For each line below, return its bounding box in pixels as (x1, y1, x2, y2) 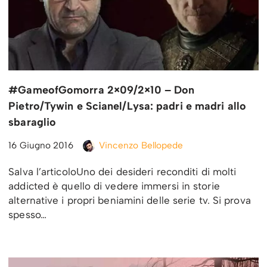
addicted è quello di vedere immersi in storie (8, 180, 220, 193)
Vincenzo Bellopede (98, 139, 184, 151)
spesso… (8, 209, 50, 221)
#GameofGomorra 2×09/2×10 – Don (8, 83, 195, 97)
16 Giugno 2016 (8, 139, 73, 151)
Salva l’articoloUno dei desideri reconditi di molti (8, 166, 237, 178)
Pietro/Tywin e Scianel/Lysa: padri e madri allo (8, 100, 246, 113)
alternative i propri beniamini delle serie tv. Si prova (8, 194, 251, 207)
